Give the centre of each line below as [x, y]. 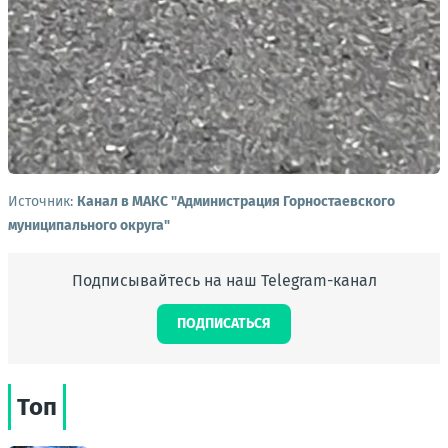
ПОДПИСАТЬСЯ [224, 323]
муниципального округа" [89, 225]
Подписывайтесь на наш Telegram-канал [224, 280]
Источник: [42, 201]
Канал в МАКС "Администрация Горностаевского [236, 201]
